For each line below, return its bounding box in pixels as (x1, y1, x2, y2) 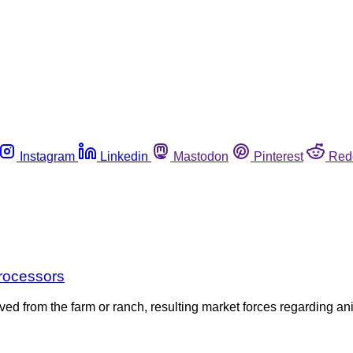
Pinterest (254, 149, 303, 163)
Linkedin (100, 149, 148, 163)
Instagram (20, 149, 75, 163)
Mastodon (173, 149, 229, 163)
